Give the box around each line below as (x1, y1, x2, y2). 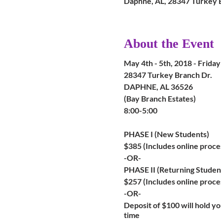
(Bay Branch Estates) (123, 93, 196, 103)
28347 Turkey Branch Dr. (123, 70, 212, 79)
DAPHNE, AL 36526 (123, 81, 193, 91)
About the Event (123, 36, 214, 51)
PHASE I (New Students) (123, 129, 209, 139)
